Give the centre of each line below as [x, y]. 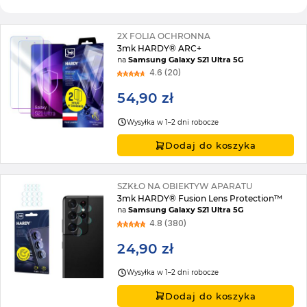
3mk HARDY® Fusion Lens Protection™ [200, 199]
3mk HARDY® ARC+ [160, 48]
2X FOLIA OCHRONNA [164, 36]
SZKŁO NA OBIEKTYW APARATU [185, 186]
